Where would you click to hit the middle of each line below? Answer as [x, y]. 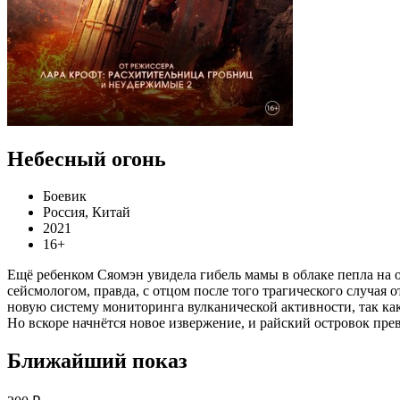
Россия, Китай [87, 212]
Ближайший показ [97, 361]
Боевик [65, 196]
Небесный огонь [87, 158]
